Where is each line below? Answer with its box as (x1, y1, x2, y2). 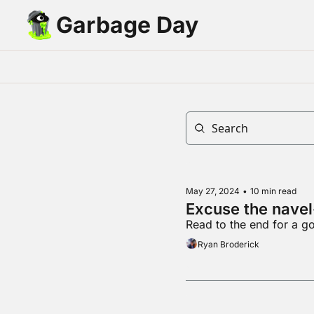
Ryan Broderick (197, 238, 259, 250)
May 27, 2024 (185, 185, 240, 196)
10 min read (250, 185, 296, 196)
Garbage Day (56, 11, 198, 39)
